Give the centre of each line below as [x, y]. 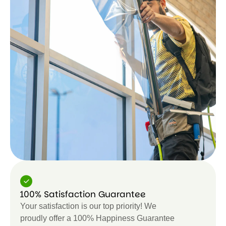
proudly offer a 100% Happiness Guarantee [97, 218]
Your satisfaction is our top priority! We [88, 206]
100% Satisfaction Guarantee [83, 194]
